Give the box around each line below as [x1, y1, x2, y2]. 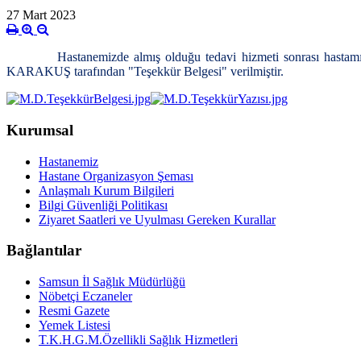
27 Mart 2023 [6, 8, 76, 23]
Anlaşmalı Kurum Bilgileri [39, 183, 174, 197]
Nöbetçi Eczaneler [39, 289, 132, 303]
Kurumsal [6, 121, 73, 139]
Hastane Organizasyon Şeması [39, 168, 193, 183]
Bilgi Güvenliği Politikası [39, 197, 168, 212]
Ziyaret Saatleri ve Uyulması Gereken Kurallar [39, 212, 276, 226]
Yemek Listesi [39, 318, 110, 332]
